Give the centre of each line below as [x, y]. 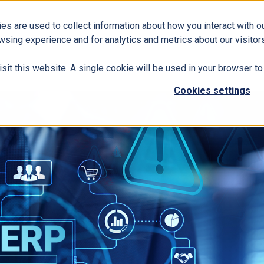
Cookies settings [212, 91]
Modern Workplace [210, 28]
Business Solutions [85, 28]
